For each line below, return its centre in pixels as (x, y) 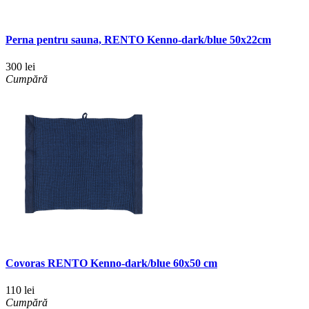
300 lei (20, 66)
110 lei (20, 290)
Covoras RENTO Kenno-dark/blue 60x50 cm (111, 263)
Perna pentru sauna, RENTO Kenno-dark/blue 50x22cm (138, 39)
